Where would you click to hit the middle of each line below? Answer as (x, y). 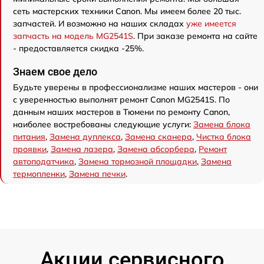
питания (29, 137)
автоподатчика (44, 162)
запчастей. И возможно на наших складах (100, 24)
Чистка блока (224, 137)
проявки (30, 149)
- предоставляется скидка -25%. (78, 49)
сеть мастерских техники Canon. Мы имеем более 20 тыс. (127, 11)
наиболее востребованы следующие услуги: (103, 125)
